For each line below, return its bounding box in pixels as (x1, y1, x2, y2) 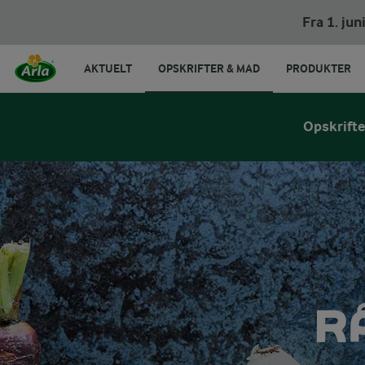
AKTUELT (84, 61, 132, 76)
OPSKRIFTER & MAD (158, 61, 260, 76)
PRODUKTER (286, 61, 351, 76)
